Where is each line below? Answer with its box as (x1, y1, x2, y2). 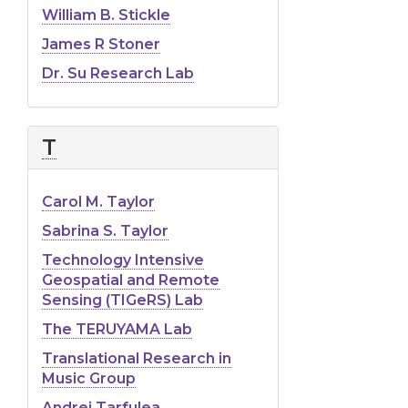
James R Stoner (42, 35, 160, 53)
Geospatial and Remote (42, 270, 219, 289)
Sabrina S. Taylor (42, 221, 168, 240)
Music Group (42, 369, 136, 387)
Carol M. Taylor (42, 192, 155, 210)
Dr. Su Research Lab (42, 64, 194, 82)
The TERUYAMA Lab (42, 320, 192, 338)
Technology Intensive (42, 250, 204, 269)
